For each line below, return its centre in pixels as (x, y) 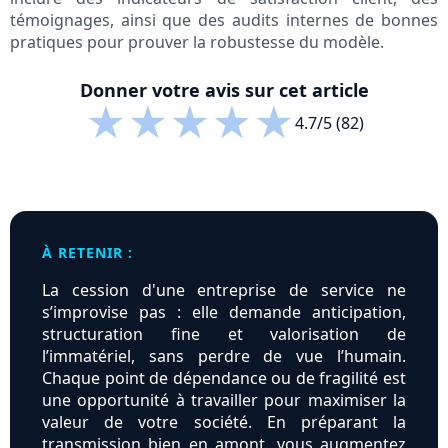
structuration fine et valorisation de (224, 334)
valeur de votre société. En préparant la (224, 422)
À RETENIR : (87, 253)
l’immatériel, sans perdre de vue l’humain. (224, 356)
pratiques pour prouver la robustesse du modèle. (197, 42)
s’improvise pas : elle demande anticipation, (224, 312)
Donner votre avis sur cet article (224, 90)
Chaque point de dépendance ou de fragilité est (224, 378)
